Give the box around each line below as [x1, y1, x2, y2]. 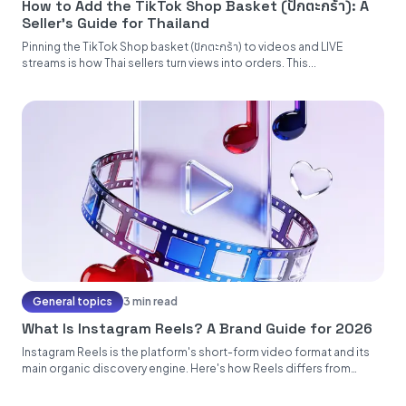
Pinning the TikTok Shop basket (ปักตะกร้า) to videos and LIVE [22, 40, 343, 53]
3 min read [123, 295, 178, 308]
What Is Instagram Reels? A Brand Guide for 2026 [22, 319, 372, 338]
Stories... [22, 378, 70, 391]
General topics [33, 295, 112, 308]
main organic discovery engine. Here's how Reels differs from [22, 362, 351, 375]
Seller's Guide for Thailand [22, 14, 209, 33]
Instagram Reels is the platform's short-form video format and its [22, 345, 370, 359]
